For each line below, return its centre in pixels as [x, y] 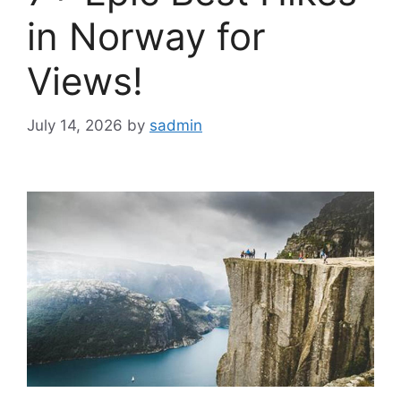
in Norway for [146, 37]
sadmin [176, 125]
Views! [85, 81]
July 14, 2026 [75, 125]
